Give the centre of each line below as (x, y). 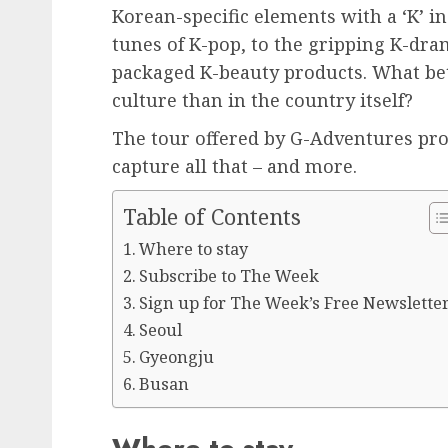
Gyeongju (177, 357)
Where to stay (194, 249)
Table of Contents (212, 217)
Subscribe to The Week (229, 276)
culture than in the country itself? (262, 100)
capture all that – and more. (234, 166)
